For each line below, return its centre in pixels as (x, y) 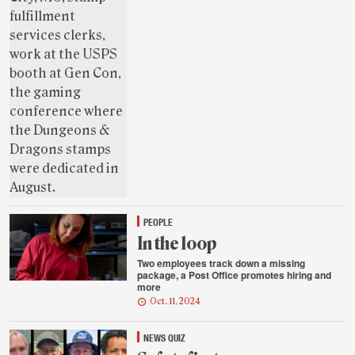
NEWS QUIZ (165, 337)
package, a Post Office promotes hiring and (235, 275)
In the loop (177, 244)
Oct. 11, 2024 (176, 301)
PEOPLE (158, 222)
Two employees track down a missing (221, 263)
